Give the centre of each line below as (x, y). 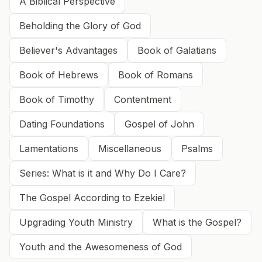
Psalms (197, 149)
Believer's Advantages (68, 50)
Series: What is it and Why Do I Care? (103, 173)
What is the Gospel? (197, 222)
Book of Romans (156, 75)
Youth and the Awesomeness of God (101, 247)
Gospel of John (159, 124)
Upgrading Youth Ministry (76, 222)
